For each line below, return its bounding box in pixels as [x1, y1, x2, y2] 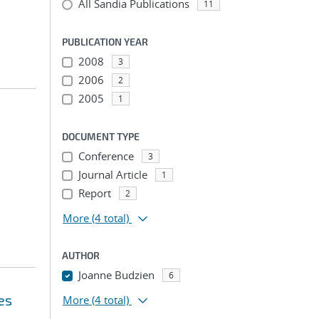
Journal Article [78, 167, 147, 182]
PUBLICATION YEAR [62, 36, 148, 48]
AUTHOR [62, 249, 100, 261]
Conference [78, 149, 134, 163]
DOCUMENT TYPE [62, 130, 140, 142]
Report [78, 186, 111, 200]
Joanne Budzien [78, 268, 155, 282]
